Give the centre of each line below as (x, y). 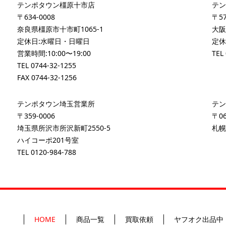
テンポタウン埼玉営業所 (56, 104)
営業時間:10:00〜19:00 (54, 53)
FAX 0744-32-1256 (47, 78)
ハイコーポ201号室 (48, 140)
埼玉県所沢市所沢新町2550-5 (64, 128)
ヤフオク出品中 (199, 219)
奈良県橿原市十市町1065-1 (61, 29)
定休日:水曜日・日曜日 (54, 41)
